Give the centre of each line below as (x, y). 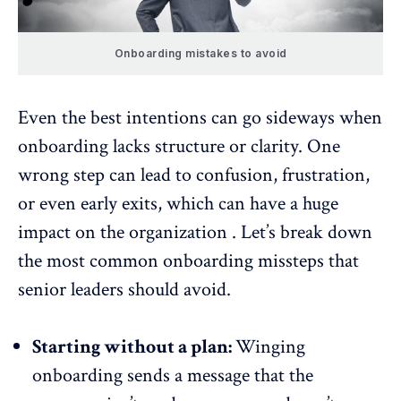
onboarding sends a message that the (173, 376)
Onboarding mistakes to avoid (200, 54)
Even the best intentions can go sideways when (200, 118)
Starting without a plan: (134, 347)
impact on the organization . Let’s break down (195, 233)
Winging (270, 347)
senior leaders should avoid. (124, 290)
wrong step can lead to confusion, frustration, (194, 175)
